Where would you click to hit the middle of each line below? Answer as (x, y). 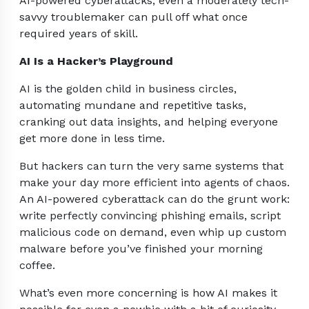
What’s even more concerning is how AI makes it (148, 293)
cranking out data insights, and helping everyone (149, 122)
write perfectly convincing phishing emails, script (150, 216)
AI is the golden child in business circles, (128, 89)
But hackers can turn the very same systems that (151, 166)
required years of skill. (79, 34)
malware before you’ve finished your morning (141, 249)
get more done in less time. (92, 139)
